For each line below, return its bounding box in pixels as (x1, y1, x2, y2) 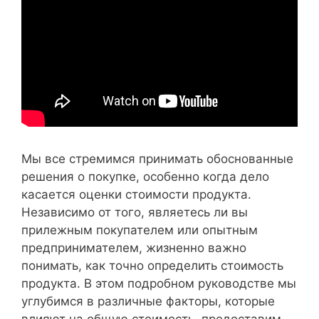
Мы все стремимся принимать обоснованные (21, 151, 293, 166)
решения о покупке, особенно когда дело (21, 169, 269, 184)
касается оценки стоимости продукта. (21, 187, 251, 202)
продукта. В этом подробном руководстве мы (21, 276, 296, 291)
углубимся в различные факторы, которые (21, 293, 275, 308)
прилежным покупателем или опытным (21, 222, 258, 237)
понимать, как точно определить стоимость (21, 258, 283, 273)
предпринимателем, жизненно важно (21, 240, 246, 255)
